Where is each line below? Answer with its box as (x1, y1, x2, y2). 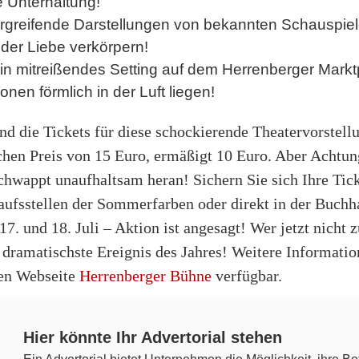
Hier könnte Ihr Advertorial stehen (23, 329, 282, 347)
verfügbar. (212, 266, 282, 284)
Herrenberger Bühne (79, 266, 212, 284)
